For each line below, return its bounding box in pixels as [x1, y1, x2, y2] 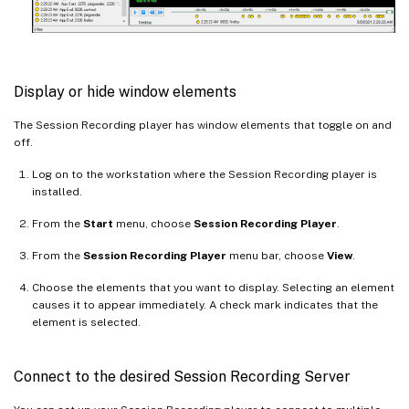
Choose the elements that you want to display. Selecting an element [32, 280, 394, 294]
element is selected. [32, 315, 141, 329]
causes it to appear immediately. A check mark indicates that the [32, 298, 378, 311]
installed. [32, 184, 82, 198]
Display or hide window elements [14, 82, 236, 100]
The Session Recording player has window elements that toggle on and [14, 118, 392, 131]
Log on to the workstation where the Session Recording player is [32, 167, 377, 181]
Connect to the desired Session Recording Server [14, 367, 351, 385]
